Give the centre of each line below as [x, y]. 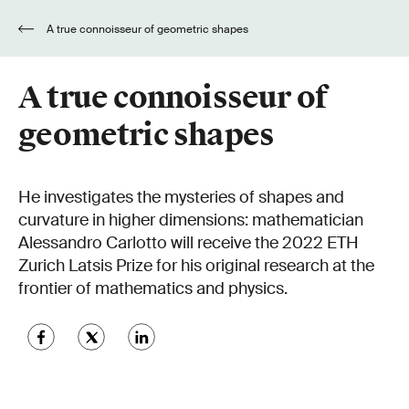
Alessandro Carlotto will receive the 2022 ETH [189, 243]
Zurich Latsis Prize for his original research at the [196, 266]
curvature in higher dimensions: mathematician [191, 220]
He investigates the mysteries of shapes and [181, 197]
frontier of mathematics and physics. [153, 288]
